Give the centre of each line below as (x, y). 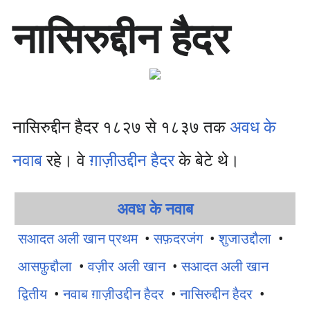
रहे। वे (65, 159)
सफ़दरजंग (178, 238)
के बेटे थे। (207, 159)
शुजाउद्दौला (245, 238)
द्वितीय (33, 294)
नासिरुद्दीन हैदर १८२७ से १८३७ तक (121, 126)
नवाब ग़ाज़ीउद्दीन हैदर (113, 294)
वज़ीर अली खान (127, 266)
